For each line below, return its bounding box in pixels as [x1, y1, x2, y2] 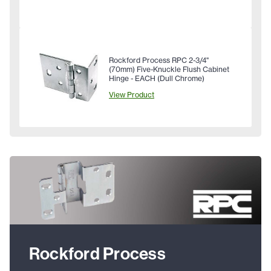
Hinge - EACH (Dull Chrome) [109, 73, 204, 83]
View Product [109, 90, 154, 99]
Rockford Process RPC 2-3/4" [109, 55, 209, 65]
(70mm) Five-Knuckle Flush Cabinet [109, 64, 229, 74]
